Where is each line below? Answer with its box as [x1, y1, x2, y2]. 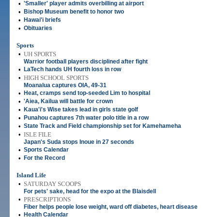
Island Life [16, 171, 46, 179]
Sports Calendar [24, 146, 69, 153]
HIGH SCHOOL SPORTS [24, 74, 89, 81]
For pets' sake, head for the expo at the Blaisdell [24, 188, 156, 195]
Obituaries [24, 25, 52, 31]
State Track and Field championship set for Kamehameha [24, 123, 181, 129]
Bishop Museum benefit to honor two [24, 8, 124, 15]
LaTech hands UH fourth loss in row [24, 66, 121, 73]
